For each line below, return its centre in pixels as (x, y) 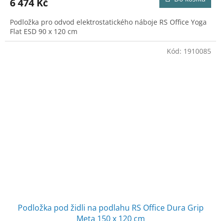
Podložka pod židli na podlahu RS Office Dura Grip (110, 208)
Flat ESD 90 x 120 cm (44, 31)
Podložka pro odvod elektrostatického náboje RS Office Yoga (108, 22)
